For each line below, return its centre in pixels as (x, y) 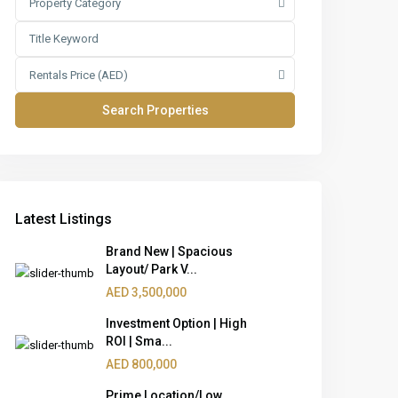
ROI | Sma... (139, 341)
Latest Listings (64, 219)
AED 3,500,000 (147, 292)
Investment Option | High (177, 323)
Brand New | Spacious (170, 251)
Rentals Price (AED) (79, 75)
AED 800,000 (142, 364)
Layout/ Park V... (152, 269)
